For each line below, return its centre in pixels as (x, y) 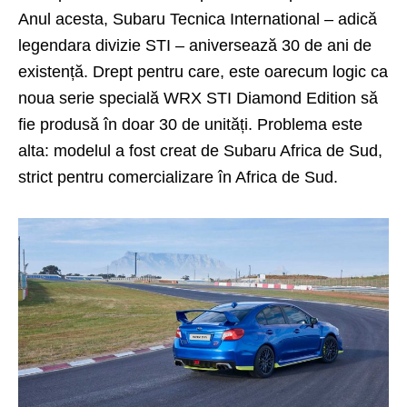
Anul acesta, (65, 19)
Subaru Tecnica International (216, 19)
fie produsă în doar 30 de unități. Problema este (190, 124)
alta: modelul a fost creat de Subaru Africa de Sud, (200, 150)
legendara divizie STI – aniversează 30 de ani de (195, 45)
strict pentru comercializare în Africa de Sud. (178, 177)
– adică (348, 19)
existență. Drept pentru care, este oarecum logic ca (203, 71)
